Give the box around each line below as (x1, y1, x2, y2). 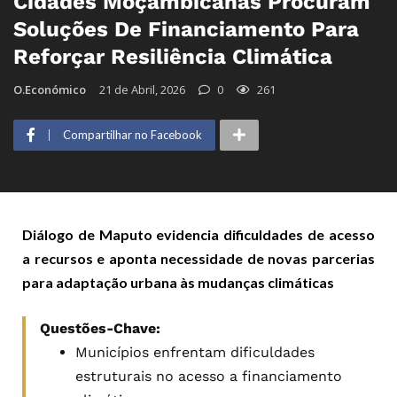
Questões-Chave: (40, 319, 160, 337)
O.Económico (13, 81, 86, 97)
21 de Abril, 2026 (99, 81, 185, 97)
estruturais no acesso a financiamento (75, 367, 342, 385)
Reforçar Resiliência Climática (13, 43, 332, 69)
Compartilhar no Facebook (63, 127, 202, 142)
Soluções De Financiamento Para (13, 16, 359, 42)
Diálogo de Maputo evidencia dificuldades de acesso (22, 225, 375, 243)
